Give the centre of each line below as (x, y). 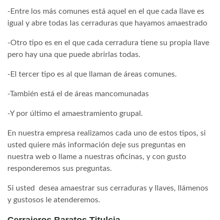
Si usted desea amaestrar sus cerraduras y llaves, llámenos (108, 188)
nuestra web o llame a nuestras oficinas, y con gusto (97, 156)
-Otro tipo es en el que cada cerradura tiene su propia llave (108, 42)
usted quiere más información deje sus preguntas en (96, 145)
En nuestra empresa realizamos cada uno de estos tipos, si (107, 133)
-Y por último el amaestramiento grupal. (75, 113)
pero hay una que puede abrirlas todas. (74, 54)
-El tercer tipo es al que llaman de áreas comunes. (92, 74)
